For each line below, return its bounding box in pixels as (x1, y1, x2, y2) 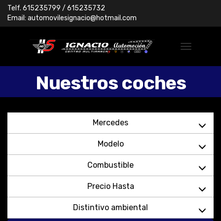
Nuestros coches (35, 72, 186, 94)
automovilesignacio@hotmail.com (28, 14, 137, 22)
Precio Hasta (87, 182, 134, 191)
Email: (7, 14, 26, 22)
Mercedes (93, 118, 128, 127)
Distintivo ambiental (73, 203, 148, 212)
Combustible (87, 160, 134, 170)
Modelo (97, 139, 124, 148)
